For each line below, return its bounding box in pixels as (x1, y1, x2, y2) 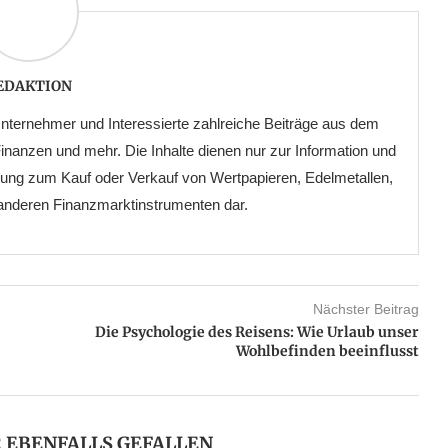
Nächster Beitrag (312, 301, 419, 318)
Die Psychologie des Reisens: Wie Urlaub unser (94, 323, 419, 342)
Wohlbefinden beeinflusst (235, 342, 419, 361)
